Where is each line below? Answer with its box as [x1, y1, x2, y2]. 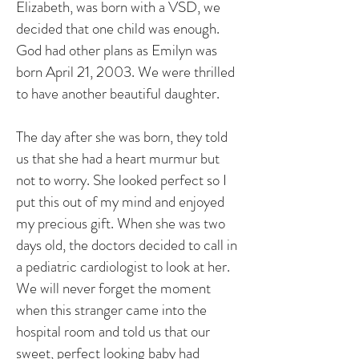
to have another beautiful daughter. [16, 83, 220, 104]
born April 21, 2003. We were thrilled [16, 61, 235, 83]
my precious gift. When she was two [16, 212, 225, 234]
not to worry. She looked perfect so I [16, 169, 227, 191]
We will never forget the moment [16, 277, 211, 299]
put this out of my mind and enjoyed [16, 191, 224, 212]
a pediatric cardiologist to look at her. [16, 256, 230, 277]
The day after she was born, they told [16, 126, 228, 147]
